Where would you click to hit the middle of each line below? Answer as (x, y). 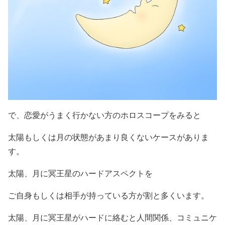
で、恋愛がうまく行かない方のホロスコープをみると (104, 115)
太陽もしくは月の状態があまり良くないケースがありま (108, 137)
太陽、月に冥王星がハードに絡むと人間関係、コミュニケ (113, 217)
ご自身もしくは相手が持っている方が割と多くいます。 (108, 195)
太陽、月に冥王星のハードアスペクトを (80, 173)
